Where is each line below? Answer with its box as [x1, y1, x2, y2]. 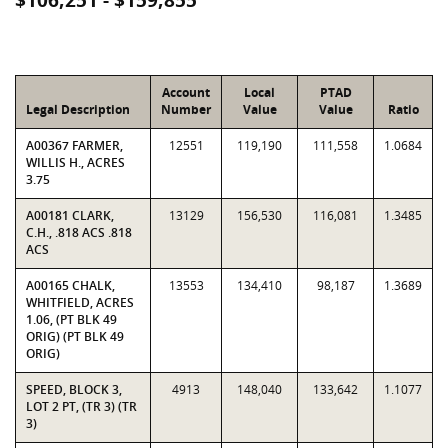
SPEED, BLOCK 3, [26, 381, 122, 398]
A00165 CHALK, [26, 277, 115, 294]
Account [162, 84, 210, 101]
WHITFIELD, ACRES [26, 294, 134, 311]
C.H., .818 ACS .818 [26, 224, 132, 241]
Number [161, 101, 211, 118]
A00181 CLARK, [26, 207, 114, 224]
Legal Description [26, 101, 130, 118]
